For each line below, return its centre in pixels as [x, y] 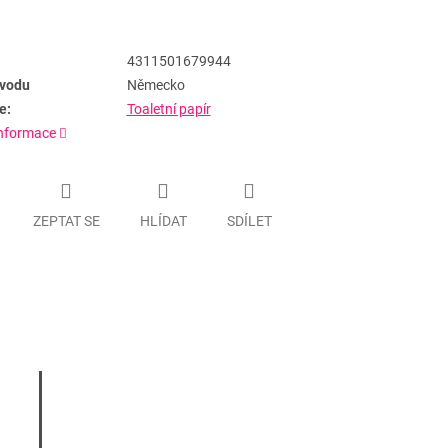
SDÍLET [249, 220]
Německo [155, 85]
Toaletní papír [168, 109]
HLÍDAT [163, 220]
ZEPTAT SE [66, 220]
